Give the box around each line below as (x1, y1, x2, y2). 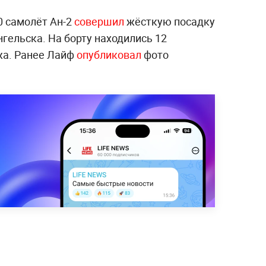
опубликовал (77, 47, 141, 62)
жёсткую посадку (124, 14, 215, 28)
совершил (74, 14, 124, 28)
